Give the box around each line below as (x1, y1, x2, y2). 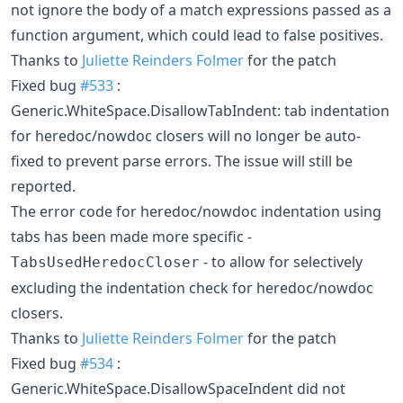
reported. (11, 176, 76, 196)
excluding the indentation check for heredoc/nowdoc (11, 278, 373, 298)
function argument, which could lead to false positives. (11, 25, 383, 45)
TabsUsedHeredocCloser (11, 254, 200, 271)
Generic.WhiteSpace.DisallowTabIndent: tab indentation (11, 101, 390, 121)
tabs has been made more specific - (11, 227, 252, 246)
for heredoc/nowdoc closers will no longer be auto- (11, 126, 361, 146)
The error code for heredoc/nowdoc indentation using (11, 201, 381, 221)
